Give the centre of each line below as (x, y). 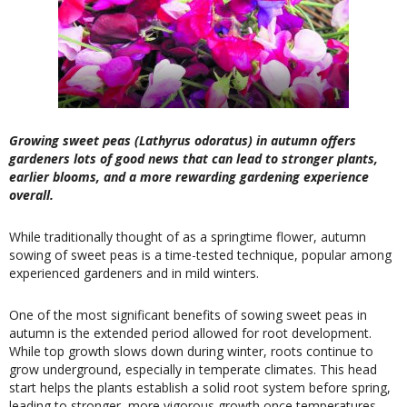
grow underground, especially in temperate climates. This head (193, 369)
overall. (33, 195)
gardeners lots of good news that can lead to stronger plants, (194, 159)
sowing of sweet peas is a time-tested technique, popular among (200, 255)
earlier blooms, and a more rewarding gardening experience (189, 177)
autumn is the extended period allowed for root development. (190, 333)
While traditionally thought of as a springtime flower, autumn (188, 237)
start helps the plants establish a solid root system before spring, (200, 387)
